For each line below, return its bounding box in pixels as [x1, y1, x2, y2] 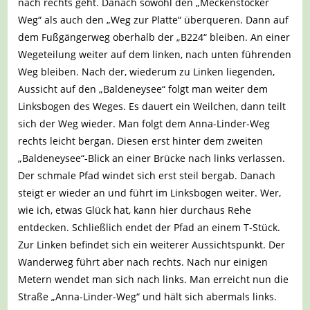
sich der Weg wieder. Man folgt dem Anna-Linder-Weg [18, 116, 271, 130]
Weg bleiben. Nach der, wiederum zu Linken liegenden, [18, 64, 275, 78]
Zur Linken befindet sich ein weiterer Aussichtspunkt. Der [18, 237, 286, 251]
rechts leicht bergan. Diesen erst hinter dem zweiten [18, 134, 264, 147]
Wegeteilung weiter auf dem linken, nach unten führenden [18, 47, 292, 61]
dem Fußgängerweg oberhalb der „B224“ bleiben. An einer [18, 30, 291, 44]
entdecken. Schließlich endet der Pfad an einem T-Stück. [18, 220, 281, 234]
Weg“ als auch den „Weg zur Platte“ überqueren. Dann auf [18, 12, 289, 26]
